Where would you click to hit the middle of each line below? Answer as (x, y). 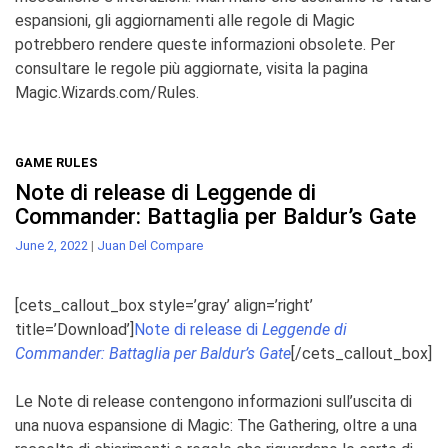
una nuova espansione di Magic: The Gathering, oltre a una (216, 425)
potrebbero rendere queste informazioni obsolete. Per (205, 44)
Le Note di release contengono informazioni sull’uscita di (213, 401)
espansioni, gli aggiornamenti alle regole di (161, 20)
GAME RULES (56, 162)
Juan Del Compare (150, 245)
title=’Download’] (74, 329)
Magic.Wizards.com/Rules (105, 92)
